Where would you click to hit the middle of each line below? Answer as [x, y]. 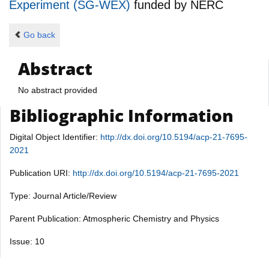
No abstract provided [58, 90]
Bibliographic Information [122, 115]
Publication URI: [41, 173]
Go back [39, 35]
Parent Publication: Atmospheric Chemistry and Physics [114, 218]
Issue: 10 [27, 241]
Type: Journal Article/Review [63, 195]
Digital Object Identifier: [55, 137]
